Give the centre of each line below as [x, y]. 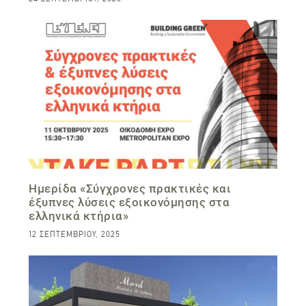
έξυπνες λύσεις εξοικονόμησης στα [129, 203]
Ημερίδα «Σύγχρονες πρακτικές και [130, 189]
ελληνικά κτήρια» [79, 216]
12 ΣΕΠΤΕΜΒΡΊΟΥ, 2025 [75, 235]
